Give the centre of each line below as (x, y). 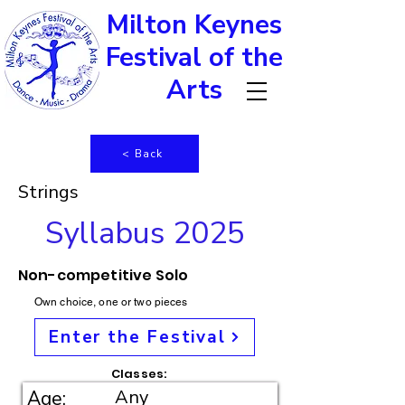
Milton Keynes (194, 25)
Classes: (139, 374)
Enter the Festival (137, 337)
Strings (48, 192)
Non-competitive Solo (104, 275)
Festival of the (194, 57)
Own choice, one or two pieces (111, 302)
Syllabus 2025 (145, 233)
